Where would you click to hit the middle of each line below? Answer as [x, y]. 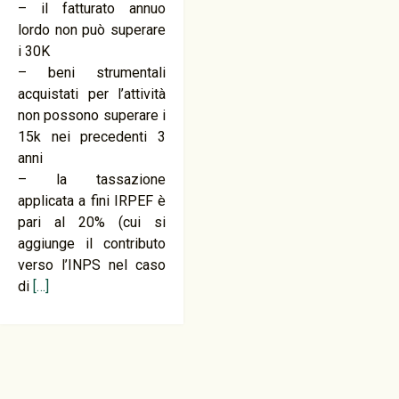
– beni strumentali [92, 73]
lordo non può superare [92, 30]
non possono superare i [92, 115]
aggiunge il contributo [92, 244]
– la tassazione [92, 179]
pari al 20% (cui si [92, 222]
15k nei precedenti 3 [92, 137]
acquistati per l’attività [92, 94]
